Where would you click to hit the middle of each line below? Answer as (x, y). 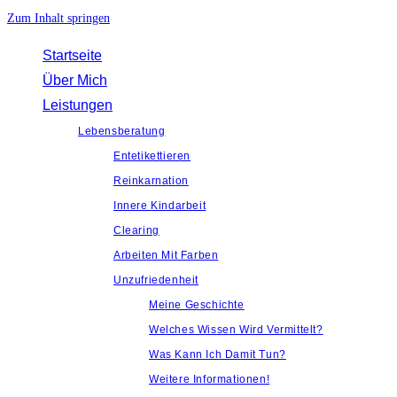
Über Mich (75, 80)
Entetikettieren (152, 156)
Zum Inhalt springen (58, 18)
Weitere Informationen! (210, 379)
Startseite (72, 55)
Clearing (136, 230)
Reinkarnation (151, 181)
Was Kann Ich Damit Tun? (218, 354)
